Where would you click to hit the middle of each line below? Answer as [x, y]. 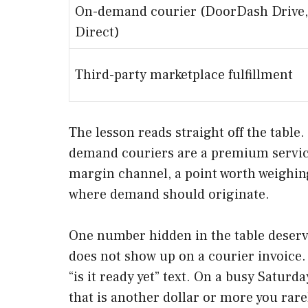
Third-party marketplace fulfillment [184, 75]
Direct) [97, 32]
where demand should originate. [169, 194]
